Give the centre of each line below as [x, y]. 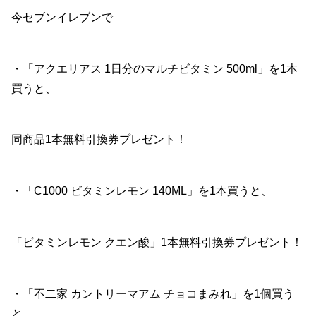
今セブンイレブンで [62, 17]
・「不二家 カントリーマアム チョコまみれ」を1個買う [153, 293]
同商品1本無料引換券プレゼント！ [99, 140]
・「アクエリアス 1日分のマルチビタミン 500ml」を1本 [154, 68]
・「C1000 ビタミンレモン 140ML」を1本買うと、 [142, 191]
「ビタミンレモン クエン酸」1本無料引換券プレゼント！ [157, 242]
